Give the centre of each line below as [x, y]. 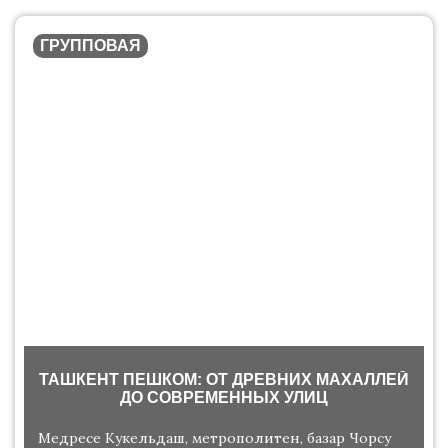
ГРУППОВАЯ [90, 46]
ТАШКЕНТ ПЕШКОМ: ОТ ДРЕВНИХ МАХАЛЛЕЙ [224, 380]
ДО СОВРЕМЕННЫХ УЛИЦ [224, 398]
